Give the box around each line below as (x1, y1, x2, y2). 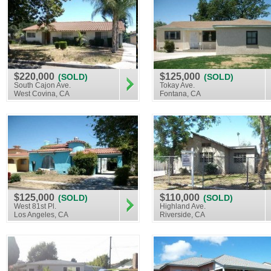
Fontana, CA (160, 90, 201, 98)
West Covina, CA (14, 90, 70, 98)
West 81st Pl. (14, 202, 56, 211)
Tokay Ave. (160, 81, 195, 90)
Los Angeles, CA (14, 211, 68, 219)
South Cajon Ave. (14, 81, 71, 90)
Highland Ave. (160, 202, 206, 211)
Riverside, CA (160, 211, 205, 219)
